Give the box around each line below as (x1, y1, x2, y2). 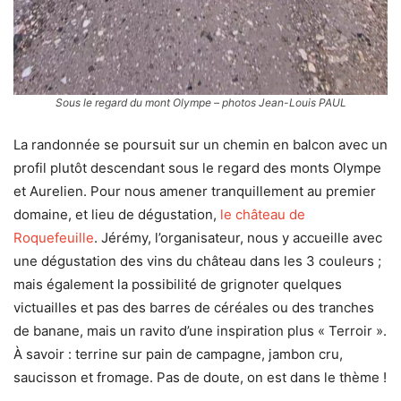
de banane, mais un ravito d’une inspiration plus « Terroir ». (13, 321, 387, 339)
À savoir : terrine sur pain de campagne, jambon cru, (13, 345, 343, 363)
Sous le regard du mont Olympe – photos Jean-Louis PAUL (55, 95, 346, 109)
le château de (220, 205, 305, 223)
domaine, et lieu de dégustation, (13, 205, 220, 223)
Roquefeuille (13, 228, 94, 246)
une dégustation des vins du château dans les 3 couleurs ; (13, 252, 381, 269)
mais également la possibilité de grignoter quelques (13, 275, 342, 293)
